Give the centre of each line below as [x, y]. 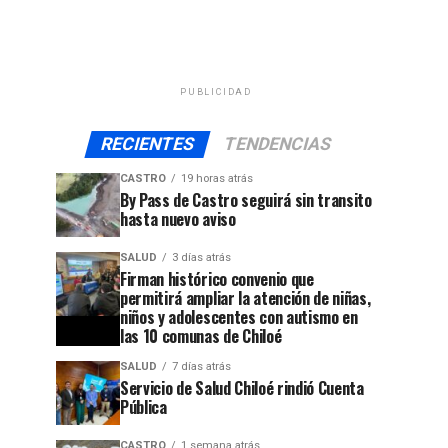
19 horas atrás [217, 178]
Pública [143, 407]
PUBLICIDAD [216, 92]
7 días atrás [201, 366]
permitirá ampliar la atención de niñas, [245, 298]
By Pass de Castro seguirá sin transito [246, 200]
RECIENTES [147, 144]
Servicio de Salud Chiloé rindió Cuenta [242, 388]
